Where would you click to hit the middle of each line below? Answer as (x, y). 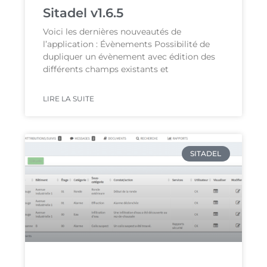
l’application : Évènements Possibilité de (127, 44)
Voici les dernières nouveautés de (112, 31)
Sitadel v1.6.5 (83, 13)
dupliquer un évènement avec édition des (129, 56)
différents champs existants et (106, 69)
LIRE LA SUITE (69, 98)
